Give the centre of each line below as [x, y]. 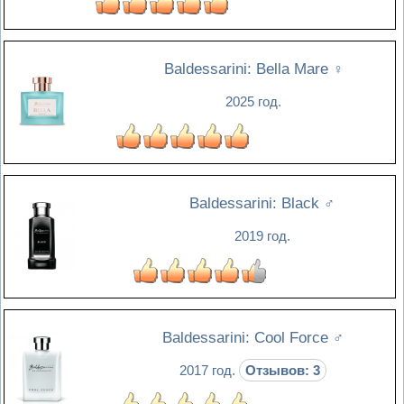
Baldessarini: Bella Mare [248, 69]
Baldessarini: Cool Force [248, 338]
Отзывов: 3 [283, 371]
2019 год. [262, 236]
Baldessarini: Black [257, 204]
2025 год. [253, 102]
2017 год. [209, 371]
